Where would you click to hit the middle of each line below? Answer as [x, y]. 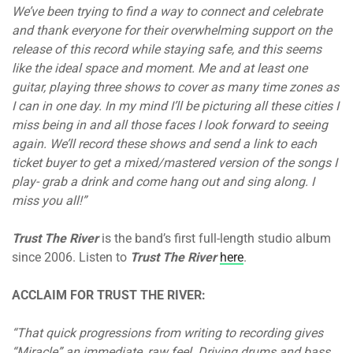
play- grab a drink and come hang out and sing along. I [163, 182]
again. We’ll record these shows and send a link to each [164, 144]
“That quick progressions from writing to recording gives [167, 333]
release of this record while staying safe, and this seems [167, 49]
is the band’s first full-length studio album [215, 238]
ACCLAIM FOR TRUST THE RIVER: [109, 295]
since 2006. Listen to [71, 257]
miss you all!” [49, 201]
